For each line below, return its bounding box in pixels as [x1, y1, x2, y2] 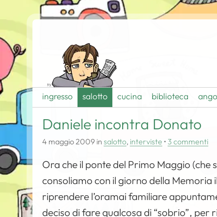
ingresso [42, 91, 73, 102]
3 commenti [168, 137, 209, 146]
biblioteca [152, 91, 189, 102]
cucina [117, 91, 142, 102]
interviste [130, 137, 163, 146]
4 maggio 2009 [42, 137, 95, 146]
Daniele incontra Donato [42, 115, 202, 133]
